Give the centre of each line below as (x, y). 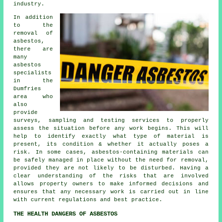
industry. (29, 4)
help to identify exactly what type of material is (111, 137)
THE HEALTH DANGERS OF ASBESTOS (66, 214)
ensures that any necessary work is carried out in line (111, 192)
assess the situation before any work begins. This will (111, 129)
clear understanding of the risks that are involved (111, 176)
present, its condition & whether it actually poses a (111, 144)
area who (33, 97)
